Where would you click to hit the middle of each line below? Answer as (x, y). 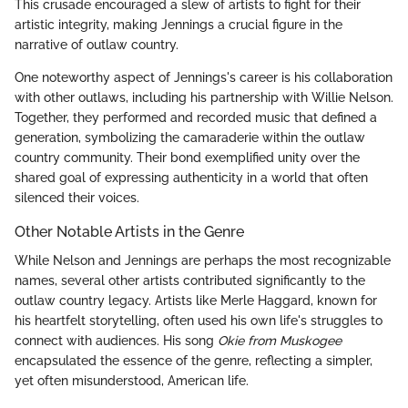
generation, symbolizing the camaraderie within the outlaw (190, 138)
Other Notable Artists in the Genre (129, 232)
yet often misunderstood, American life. (132, 381)
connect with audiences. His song (116, 341)
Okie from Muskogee (280, 341)
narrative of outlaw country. (97, 45)
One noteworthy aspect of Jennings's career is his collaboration (204, 78)
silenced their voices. (77, 198)
